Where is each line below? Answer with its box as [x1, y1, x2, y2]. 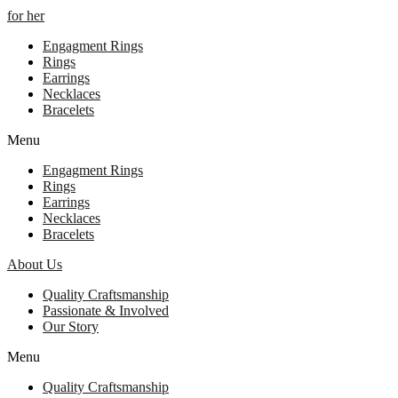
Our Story [43, 318, 99, 334]
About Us [7, 256, 62, 272]
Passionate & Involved [43, 302, 169, 318]
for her [7, 7, 44, 23]
